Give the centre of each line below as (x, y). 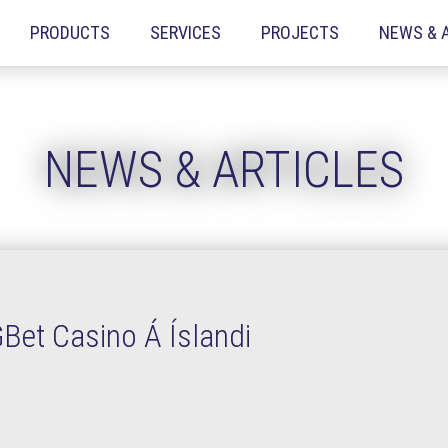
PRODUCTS (70, 32)
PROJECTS (300, 32)
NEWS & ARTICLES (224, 170)
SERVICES (186, 32)
